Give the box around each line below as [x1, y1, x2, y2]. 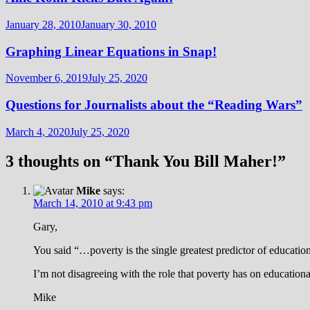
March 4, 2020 [6, 125, 70, 138]
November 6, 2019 [6, 72, 88, 84]
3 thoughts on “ [6, 152, 113, 170]
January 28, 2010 [6, 18, 81, 30]
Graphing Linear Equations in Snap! [6, 44, 217, 59]
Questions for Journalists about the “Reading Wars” [6, 98, 302, 113]
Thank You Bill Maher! [113, 152, 277, 170]
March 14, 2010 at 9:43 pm [33, 197, 152, 209]
